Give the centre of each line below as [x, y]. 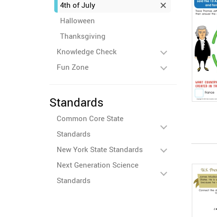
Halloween [77, 20]
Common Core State [90, 118]
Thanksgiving [83, 36]
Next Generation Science [98, 165]
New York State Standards [100, 149]
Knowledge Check [87, 51]
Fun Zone [73, 67]
